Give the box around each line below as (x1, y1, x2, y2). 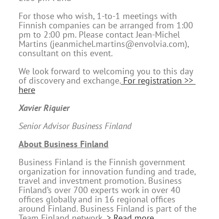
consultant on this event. (19, 47, 113, 59)
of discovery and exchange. (19, 74, 121, 86)
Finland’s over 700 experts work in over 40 (19, 184, 180, 196)
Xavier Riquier (19, 102, 69, 113)
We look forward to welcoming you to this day (19, 65, 193, 77)
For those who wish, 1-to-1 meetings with (19, 10, 177, 22)
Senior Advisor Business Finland (19, 120, 136, 131)
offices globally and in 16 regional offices (19, 193, 175, 205)
